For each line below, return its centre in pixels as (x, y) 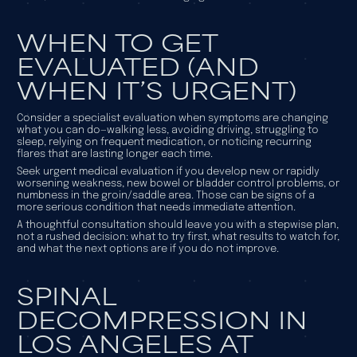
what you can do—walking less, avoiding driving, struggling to (167, 131)
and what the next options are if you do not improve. (147, 249)
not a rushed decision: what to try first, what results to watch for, (178, 237)
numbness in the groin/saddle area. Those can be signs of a (165, 196)
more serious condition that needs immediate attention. (156, 208)
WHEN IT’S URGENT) (156, 89)
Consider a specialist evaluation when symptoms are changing (172, 119)
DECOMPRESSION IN (162, 319)
